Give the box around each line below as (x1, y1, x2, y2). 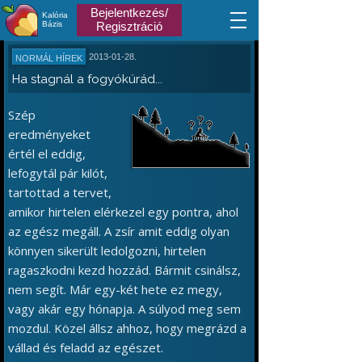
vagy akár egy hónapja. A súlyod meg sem (8, 301, 241, 317)
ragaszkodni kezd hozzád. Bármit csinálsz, (8, 262, 241, 278)
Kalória (42, 11, 68, 19)
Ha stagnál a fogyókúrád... (12, 72, 162, 86)
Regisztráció (96, 19, 162, 33)
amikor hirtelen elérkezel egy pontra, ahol (8, 204, 238, 220)
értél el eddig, (8, 145, 86, 162)
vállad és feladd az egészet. (8, 339, 163, 356)
